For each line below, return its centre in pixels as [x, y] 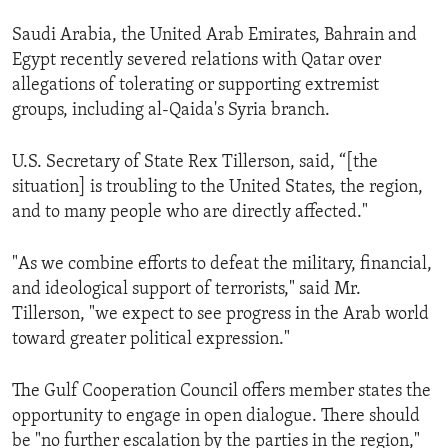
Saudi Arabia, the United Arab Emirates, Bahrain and [214, 36]
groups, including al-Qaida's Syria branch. [171, 111]
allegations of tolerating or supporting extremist [195, 86]
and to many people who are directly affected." [190, 213]
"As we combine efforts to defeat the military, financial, [222, 265]
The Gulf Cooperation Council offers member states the [221, 392]
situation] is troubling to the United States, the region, [217, 188]
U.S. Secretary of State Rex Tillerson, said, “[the [195, 163]
